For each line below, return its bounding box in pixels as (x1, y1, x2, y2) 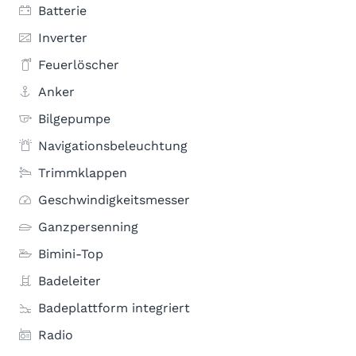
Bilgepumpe (38, 111, 110, 126)
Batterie (38, 3, 87, 18)
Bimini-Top (38, 246, 103, 261)
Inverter (38, 30, 87, 45)
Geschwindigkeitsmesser (38, 192, 190, 207)
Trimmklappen (38, 165, 127, 180)
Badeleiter (38, 273, 101, 288)
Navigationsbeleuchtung (38, 138, 188, 153)
